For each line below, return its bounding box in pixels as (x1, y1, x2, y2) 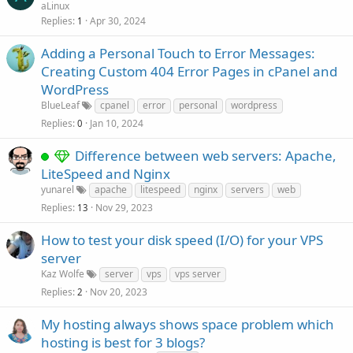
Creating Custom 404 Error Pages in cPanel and (41, 62, 337, 80)
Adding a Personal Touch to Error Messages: (41, 44, 315, 62)
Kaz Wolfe (41, 267, 84, 281)
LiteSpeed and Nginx (41, 165, 170, 183)
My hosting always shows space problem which (41, 315, 334, 333)
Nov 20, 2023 (90, 285, 147, 299)
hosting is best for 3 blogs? (41, 333, 205, 351)
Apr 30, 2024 (90, 14, 146, 28)
